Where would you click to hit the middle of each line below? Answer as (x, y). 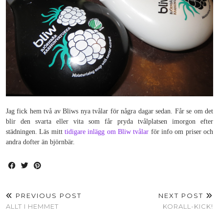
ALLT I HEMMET (32, 206)
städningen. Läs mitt (35, 131)
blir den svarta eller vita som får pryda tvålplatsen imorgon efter (109, 121)
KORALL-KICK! (188, 206)
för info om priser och (181, 131)
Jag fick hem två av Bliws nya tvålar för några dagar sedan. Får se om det (109, 111)
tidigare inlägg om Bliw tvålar (107, 131)
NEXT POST (182, 195)
